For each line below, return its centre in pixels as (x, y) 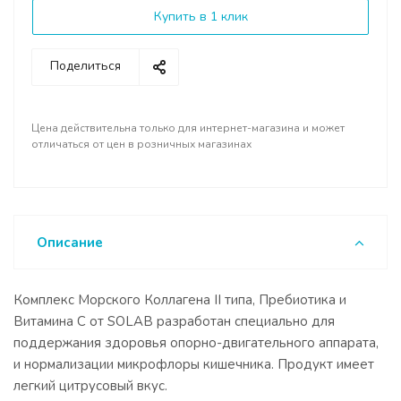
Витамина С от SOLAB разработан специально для (174, 321)
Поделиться (85, 66)
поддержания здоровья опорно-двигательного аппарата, (196, 343)
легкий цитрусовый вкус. (90, 386)
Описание (70, 243)
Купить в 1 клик (200, 17)
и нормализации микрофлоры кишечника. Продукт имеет (194, 364)
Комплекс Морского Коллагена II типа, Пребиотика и (180, 300)
